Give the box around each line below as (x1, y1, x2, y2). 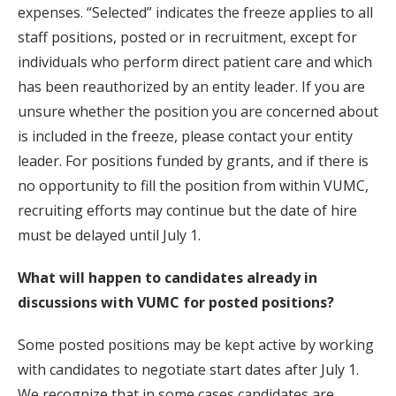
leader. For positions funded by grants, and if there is (18, 151, 369, 171)
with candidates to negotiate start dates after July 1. (18, 360, 359, 379)
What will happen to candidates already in (18, 268, 317, 287)
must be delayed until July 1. (18, 225, 201, 245)
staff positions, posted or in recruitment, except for (18, 27, 357, 47)
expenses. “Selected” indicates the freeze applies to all (18, 3, 373, 22)
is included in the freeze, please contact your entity (18, 126, 353, 146)
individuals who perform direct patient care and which (18, 52, 372, 72)
